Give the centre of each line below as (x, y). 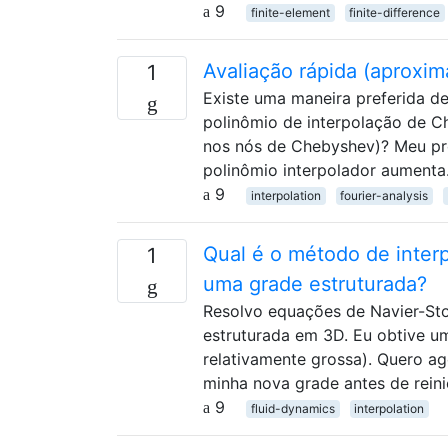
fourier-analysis (384, 195)
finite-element (290, 12)
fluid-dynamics (292, 408)
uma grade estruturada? (315, 283)
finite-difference (395, 12)
